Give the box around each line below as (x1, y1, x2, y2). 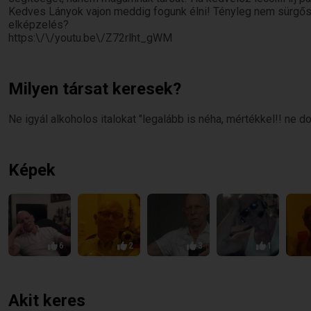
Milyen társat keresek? (8, 79, 181, 99)
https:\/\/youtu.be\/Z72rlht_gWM (8, 31, 172, 44)
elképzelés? (8, 18, 69, 31)
